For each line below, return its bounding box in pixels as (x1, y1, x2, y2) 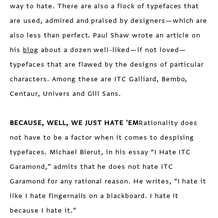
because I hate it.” (10, 206, 76, 215)
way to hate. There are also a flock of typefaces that (10, 1, 200, 11)
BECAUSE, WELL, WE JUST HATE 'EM (10, 118, 139, 127)
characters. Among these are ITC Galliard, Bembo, (10, 74, 188, 84)
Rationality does (139, 118, 198, 127)
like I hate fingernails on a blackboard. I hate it (10, 191, 179, 200)
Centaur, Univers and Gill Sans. (10, 89, 122, 98)
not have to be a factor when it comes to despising (10, 133, 195, 142)
